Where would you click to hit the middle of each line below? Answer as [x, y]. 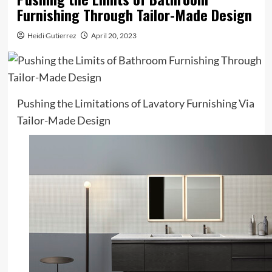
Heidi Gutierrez [52, 35]
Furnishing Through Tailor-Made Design [134, 14]
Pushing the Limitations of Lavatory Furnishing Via [135, 103]
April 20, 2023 [114, 35]
